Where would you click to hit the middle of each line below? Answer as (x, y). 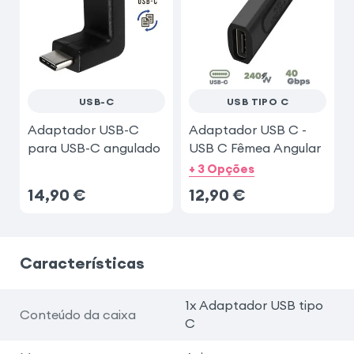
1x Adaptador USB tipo (254, 305)
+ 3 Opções (221, 168)
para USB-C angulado (94, 147)
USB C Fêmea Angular (254, 147)
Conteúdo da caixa (77, 314)
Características (82, 262)
